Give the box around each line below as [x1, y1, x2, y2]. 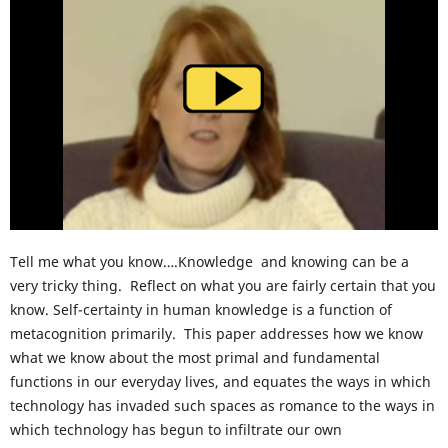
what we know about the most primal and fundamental [9, 348, 380, 368]
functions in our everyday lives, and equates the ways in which [9, 372, 431, 392]
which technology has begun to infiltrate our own [9, 420, 342, 440]
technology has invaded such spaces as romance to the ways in [9, 396, 435, 416]
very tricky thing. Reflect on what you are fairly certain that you [9, 276, 436, 296]
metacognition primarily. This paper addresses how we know [9, 324, 423, 344]
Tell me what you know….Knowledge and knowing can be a [9, 252, 409, 272]
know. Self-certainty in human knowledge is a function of [9, 300, 392, 320]
